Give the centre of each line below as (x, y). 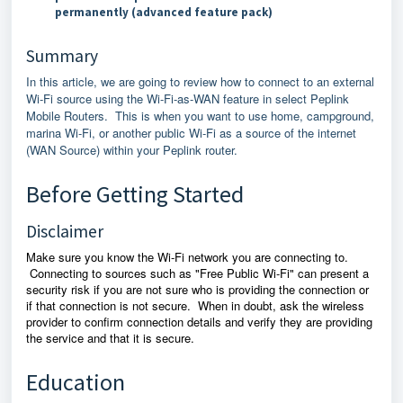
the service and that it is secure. (112, 338)
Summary (62, 56)
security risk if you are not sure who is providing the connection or (197, 289)
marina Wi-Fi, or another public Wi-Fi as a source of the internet (191, 133)
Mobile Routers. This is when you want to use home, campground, (200, 116)
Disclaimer (65, 231)
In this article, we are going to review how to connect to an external (200, 81)
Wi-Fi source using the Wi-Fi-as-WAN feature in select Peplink (188, 99)
